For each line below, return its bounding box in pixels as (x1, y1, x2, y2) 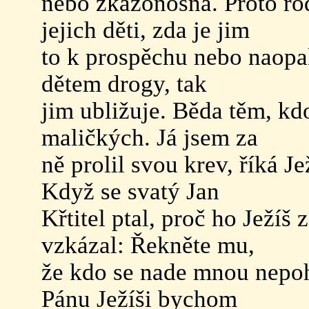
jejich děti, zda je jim (41, 17, 256, 43)
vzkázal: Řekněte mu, (41, 232, 261, 258)
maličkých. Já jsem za (41, 124, 264, 150)
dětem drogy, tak (41, 70, 213, 97)
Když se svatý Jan (41, 178, 226, 204)
